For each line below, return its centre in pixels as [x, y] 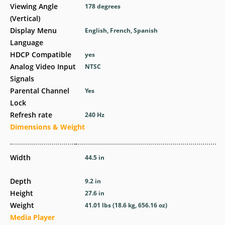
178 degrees [103, 6]
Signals [22, 79]
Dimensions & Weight [47, 127]
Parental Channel [40, 91]
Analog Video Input [43, 67]
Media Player [32, 217]
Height [22, 193]
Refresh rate [31, 115]
